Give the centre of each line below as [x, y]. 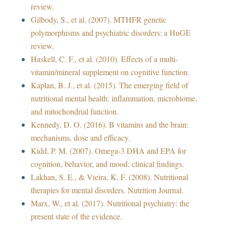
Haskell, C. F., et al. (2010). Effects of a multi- [104, 59]
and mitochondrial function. [74, 111]
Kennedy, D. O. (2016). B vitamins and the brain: [109, 125]
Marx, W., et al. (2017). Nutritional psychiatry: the [110, 203]
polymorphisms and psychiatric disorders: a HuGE [110, 33]
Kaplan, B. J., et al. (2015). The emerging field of [109, 85]
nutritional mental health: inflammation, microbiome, [114, 98]
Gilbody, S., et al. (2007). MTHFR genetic [98, 20]
